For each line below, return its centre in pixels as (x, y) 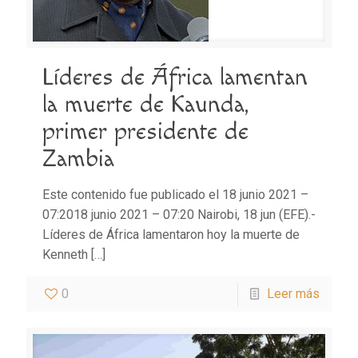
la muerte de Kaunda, (145, 105)
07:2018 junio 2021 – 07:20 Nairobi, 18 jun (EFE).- (179, 215)
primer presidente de (145, 132)
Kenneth (65, 255)
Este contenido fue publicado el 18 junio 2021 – (175, 195)
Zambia (78, 159)
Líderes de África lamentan (175, 78)
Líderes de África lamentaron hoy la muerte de (171, 235)
